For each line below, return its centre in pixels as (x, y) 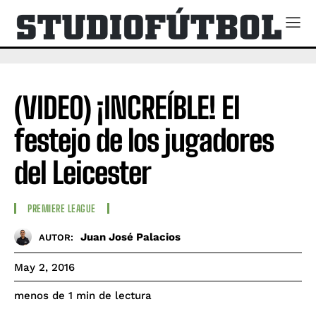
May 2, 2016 (44, 268)
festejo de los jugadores (144, 140)
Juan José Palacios (130, 237)
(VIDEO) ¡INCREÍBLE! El (127, 108)
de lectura (125, 296)
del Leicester (83, 172)
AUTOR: (56, 237)
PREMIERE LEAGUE (62, 209)
